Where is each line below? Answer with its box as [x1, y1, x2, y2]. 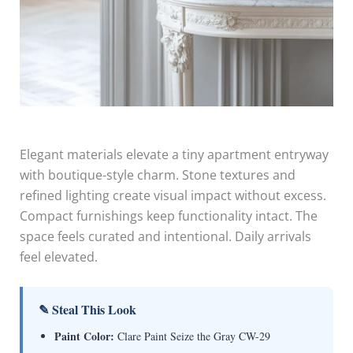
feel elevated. [19, 247, 98, 266]
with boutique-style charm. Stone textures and [19, 165, 295, 184]
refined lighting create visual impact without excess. [19, 186, 326, 204]
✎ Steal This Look [38, 300, 136, 319]
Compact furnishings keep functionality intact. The [19, 206, 318, 225]
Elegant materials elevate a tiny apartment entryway [19, 145, 329, 163]
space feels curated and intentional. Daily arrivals [19, 227, 311, 245]
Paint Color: [54, 328, 114, 345]
